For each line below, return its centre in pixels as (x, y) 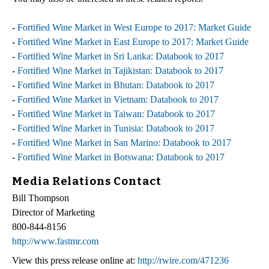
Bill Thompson (41, 198)
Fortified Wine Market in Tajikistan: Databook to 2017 (120, 70)
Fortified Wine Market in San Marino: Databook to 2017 (124, 142)
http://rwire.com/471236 (183, 261)
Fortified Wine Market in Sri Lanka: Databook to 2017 (121, 56)
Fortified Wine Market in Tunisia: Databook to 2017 (116, 128)
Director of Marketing (53, 213)
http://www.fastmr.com (55, 241)
